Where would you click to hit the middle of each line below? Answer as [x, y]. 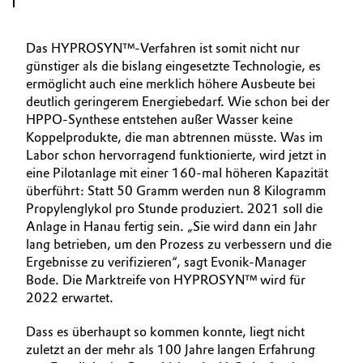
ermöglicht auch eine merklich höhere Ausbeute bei [171, 84]
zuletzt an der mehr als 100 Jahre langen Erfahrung [171, 350]
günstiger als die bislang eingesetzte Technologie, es [173, 66]
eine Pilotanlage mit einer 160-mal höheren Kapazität [177, 173]
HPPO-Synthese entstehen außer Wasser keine [159, 120]
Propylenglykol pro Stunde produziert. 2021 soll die [174, 209]
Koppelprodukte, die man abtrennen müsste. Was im [174, 137]
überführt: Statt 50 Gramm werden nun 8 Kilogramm [176, 191]
